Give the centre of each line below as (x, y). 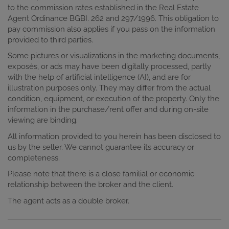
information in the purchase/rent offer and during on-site (108, 110)
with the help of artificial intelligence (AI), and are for (99, 77)
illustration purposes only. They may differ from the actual (109, 88)
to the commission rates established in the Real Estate (103, 7)
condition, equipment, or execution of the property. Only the (113, 99)
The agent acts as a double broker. (68, 201)
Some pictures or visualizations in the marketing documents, (114, 56)
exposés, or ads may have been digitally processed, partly (109, 67)
